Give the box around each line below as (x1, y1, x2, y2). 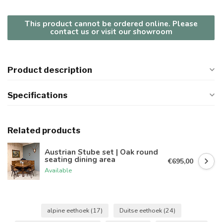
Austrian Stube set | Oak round (45, 146, 158, 157)
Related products (7, 125, 80, 136)
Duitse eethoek (119, 206, 164, 215)
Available (45, 166, 72, 174)
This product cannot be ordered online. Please (24, 18, 198, 29)
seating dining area (45, 154, 115, 165)
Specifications (7, 90, 67, 101)
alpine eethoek (47, 206, 91, 215)
